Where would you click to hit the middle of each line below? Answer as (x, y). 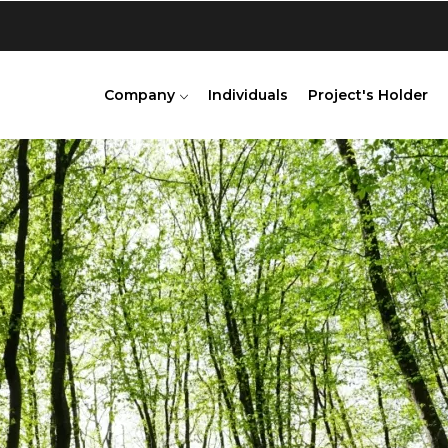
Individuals (248, 95)
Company (141, 95)
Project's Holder (368, 95)
